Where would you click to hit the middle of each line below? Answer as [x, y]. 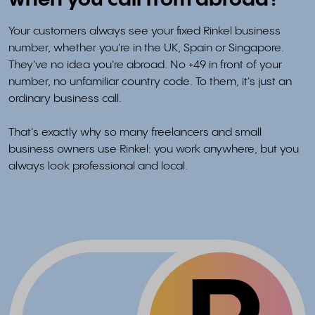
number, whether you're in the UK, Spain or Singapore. [146, 49]
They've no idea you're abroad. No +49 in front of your [145, 65]
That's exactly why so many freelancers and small [135, 133]
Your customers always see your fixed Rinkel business [144, 32]
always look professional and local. [98, 167]
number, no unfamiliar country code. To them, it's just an [150, 82]
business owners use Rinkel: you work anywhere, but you [154, 150]
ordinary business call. [65, 99]
